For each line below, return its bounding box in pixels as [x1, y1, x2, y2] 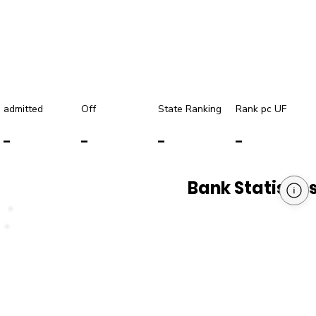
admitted [4, 102, 43, 116]
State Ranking [158, 102, 221, 116]
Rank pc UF [235, 102, 286, 116]
